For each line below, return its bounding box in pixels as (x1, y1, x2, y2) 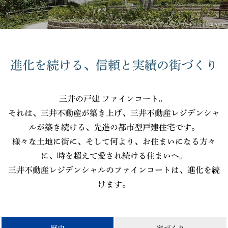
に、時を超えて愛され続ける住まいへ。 (41, 152, 187, 160)
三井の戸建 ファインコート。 (59, 95, 169, 103)
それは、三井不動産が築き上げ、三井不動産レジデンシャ (8, 109, 220, 117)
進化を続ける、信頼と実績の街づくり (10, 59, 218, 71)
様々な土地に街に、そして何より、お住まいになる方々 (12, 137, 216, 146)
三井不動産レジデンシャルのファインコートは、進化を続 (8, 166, 220, 174)
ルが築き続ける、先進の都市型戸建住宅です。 (28, 123, 199, 131)
